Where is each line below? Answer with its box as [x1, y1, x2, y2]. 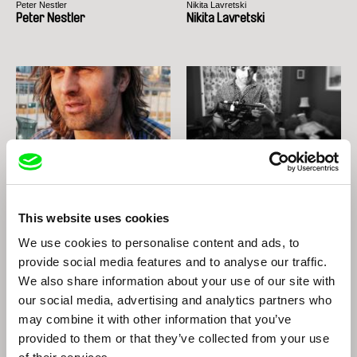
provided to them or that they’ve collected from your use [18, 331, 329, 345]
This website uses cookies [18, 210, 170, 225]
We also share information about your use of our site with [18, 274, 335, 288]
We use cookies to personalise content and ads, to [18, 236, 300, 249]
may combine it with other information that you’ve [18, 312, 292, 326]
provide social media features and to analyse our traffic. [18, 255, 328, 269]
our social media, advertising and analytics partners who [18, 293, 331, 307]
